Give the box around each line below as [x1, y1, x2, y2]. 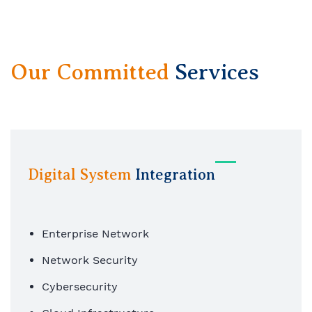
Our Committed [10, 59, 169, 84]
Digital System [28, 166, 131, 184]
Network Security [42, 253, 141, 267]
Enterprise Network [42, 226, 153, 240]
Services [169, 59, 259, 84]
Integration [131, 166, 215, 184]
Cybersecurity [42, 279, 118, 293]
